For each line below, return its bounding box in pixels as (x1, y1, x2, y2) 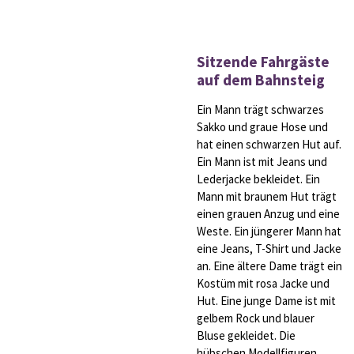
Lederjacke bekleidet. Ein (197, 171, 320, 187)
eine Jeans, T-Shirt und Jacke (197, 241, 341, 257)
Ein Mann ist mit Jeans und (197, 154, 327, 170)
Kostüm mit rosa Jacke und (197, 276, 330, 292)
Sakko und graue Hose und (197, 119, 328, 135)
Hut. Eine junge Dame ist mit (197, 293, 336, 309)
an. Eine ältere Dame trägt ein (197, 258, 342, 274)
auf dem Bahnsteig (197, 70, 325, 90)
